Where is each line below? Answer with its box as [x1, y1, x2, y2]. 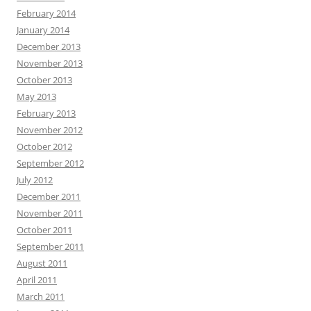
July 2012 [17, 174, 53, 186]
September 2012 [17, 157, 84, 169]
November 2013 [17, 57, 83, 69]
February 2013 [17, 107, 76, 119]
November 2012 [17, 124, 83, 136]
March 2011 [17, 290, 65, 303]
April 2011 [17, 274, 57, 286]
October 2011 [17, 224, 72, 236]
